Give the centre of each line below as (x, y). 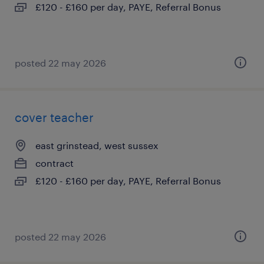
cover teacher (54, 117)
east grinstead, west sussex (97, 145)
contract (55, 163)
